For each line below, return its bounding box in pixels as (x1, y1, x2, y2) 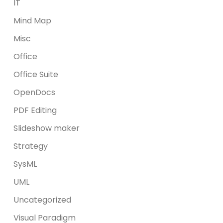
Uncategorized (13, 194, 72, 206)
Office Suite (13, 69, 59, 80)
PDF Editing (13, 105, 57, 116)
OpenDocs (13, 87, 56, 98)
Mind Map (13, 15, 52, 26)
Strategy (13, 140, 48, 152)
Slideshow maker (13, 122, 80, 134)
